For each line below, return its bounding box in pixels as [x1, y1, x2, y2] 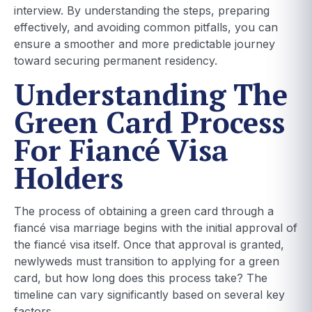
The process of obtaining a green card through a [14, 204, 274, 219]
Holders [14, 158, 123, 198]
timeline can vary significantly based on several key [14, 288, 285, 302]
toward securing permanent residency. [14, 54, 217, 68]
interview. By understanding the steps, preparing [14, 3, 270, 18]
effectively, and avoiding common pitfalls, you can [14, 20, 278, 35]
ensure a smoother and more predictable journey [14, 37, 275, 52]
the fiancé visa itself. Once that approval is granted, [14, 237, 284, 252]
